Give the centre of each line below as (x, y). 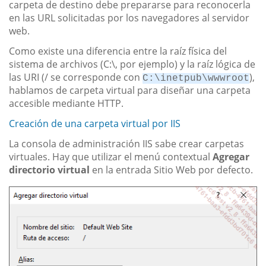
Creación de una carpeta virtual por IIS (95, 123)
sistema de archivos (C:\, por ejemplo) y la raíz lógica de (132, 64)
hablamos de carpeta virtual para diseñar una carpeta (130, 90)
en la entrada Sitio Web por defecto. (171, 170)
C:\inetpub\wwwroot (196, 78)
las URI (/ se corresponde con (76, 77)
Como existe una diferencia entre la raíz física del (118, 51)
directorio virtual (49, 170)
